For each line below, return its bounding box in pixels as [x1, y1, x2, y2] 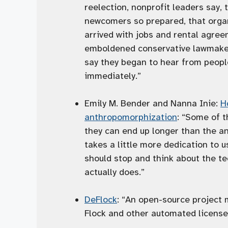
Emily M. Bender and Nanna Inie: [84, 98, 220, 109]
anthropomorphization [84, 111, 177, 123]
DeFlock [84, 194, 117, 206]
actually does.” [84, 166, 145, 178]
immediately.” [84, 70, 141, 82]
